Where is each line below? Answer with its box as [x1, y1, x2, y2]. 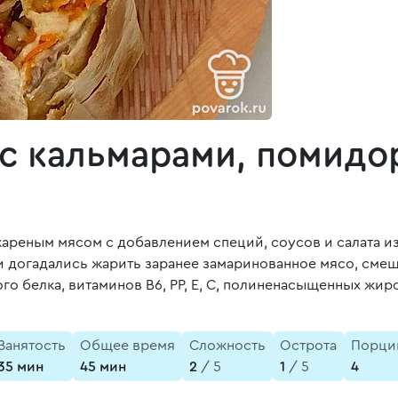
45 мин [80, 360, 126, 374]
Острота [280, 338, 337, 353]
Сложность [189, 338, 266, 353]
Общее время [80, 338, 175, 353]
